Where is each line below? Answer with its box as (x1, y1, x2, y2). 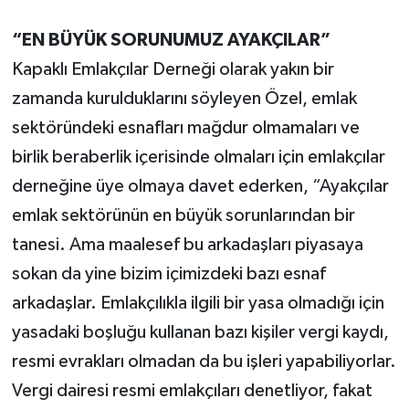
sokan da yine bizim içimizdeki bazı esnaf (11, 265, 326, 284)
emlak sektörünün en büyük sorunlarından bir (11, 206, 355, 225)
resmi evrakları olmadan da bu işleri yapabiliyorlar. (11, 352, 396, 372)
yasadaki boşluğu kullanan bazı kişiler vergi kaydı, (11, 323, 389, 342)
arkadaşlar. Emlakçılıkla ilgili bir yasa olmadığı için (11, 294, 384, 313)
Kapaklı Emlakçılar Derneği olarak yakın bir (11, 60, 334, 79)
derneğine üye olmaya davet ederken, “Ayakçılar (11, 177, 389, 196)
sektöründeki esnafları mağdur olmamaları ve (11, 119, 360, 138)
